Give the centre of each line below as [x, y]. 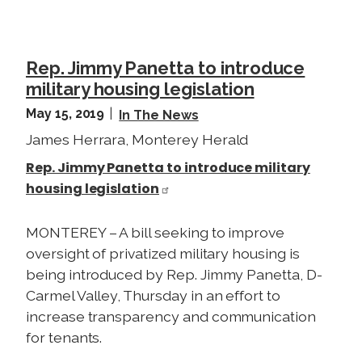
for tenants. [64, 337]
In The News [159, 115]
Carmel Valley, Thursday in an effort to [153, 295]
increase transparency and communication [171, 316]
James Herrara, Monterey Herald [137, 139]
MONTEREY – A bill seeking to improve [156, 232]
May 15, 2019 [67, 113]
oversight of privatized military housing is [163, 253]
